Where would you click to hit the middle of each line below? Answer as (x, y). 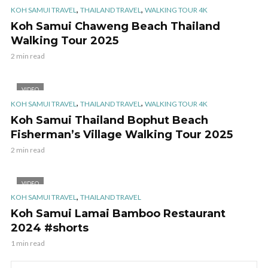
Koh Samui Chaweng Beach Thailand (115, 27)
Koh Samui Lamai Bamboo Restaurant (118, 214)
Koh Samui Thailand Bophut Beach (109, 120)
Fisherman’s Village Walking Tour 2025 (122, 134)
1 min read (28, 243)
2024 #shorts (50, 228)
